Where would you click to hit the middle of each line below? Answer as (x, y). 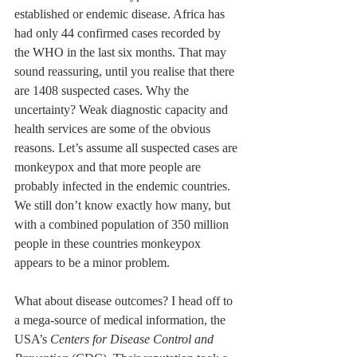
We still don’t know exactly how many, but (124, 206)
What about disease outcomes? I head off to (125, 301)
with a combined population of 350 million (123, 225)
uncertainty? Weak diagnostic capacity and (123, 110)
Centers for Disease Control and (133, 339)
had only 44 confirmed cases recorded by (119, 33)
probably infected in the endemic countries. (124, 186)
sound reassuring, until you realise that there (126, 72)
